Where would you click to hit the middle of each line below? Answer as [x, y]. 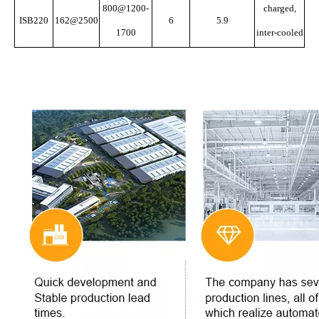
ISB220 [34, 20]
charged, [279, 8]
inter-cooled [279, 32]
